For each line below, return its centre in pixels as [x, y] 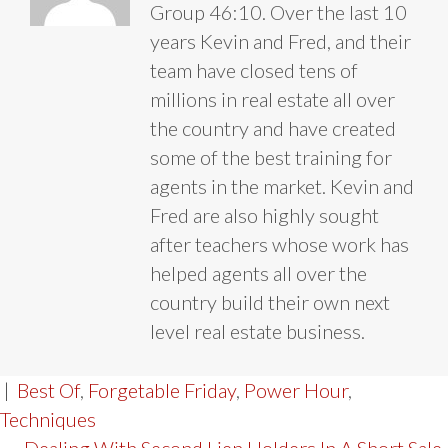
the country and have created [273, 127]
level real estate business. [257, 330]
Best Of [48, 389]
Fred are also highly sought [264, 214]
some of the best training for [271, 156]
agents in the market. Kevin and [282, 185]
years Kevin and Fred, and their [280, 40]
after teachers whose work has [279, 243]
